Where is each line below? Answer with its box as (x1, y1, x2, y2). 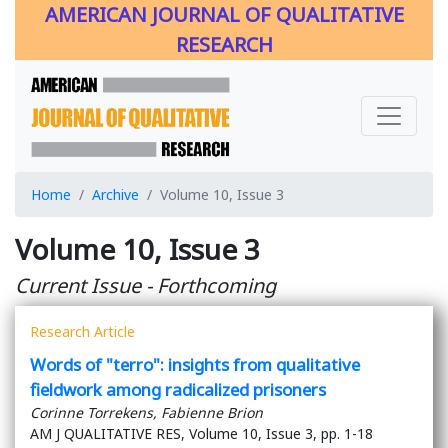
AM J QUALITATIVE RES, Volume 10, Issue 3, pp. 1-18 (30, 424, 373, 444)
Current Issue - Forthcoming (15, 272, 276, 300)
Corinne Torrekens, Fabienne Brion (30, 403, 263, 423)
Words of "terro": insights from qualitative (30, 353, 360, 377)
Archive (92, 185, 139, 205)
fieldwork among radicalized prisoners (30, 378, 326, 402)
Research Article (30, 322, 135, 342)
